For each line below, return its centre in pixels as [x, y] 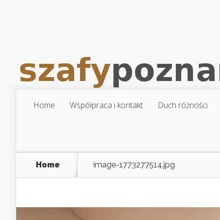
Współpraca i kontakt [106, 105]
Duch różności [183, 105]
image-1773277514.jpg [134, 165]
